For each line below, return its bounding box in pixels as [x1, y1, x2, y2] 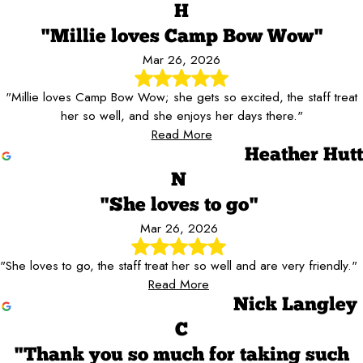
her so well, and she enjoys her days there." [60, 106, 303, 126]
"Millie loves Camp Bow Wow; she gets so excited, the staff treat [6, 88, 357, 107]
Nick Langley [233, 296, 357, 316]
